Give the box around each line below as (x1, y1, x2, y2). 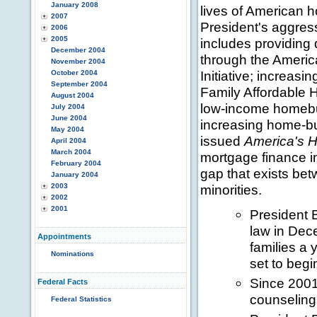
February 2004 (51, 159, 101, 167)
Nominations (51, 250, 94, 258)
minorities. (200, 182, 262, 197)
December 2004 (51, 46, 105, 54)
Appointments (38, 232, 91, 241)
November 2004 (51, 57, 105, 65)
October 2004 (51, 69, 98, 76)
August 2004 (51, 91, 94, 99)
